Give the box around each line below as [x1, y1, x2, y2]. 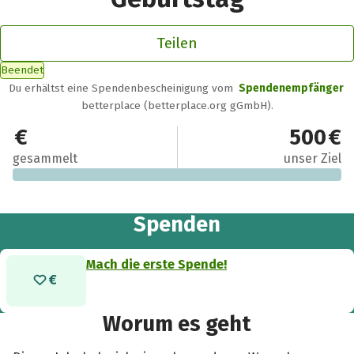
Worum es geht [103, 311, 251, 337]
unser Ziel [283, 151, 341, 167]
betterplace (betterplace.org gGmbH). [81, 98, 273, 112]
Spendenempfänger [238, 81, 344, 95]
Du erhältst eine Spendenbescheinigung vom [9, 81, 237, 95]
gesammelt [13, 151, 78, 167]
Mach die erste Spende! [86, 256, 228, 272]
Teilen [156, 33, 198, 52]
